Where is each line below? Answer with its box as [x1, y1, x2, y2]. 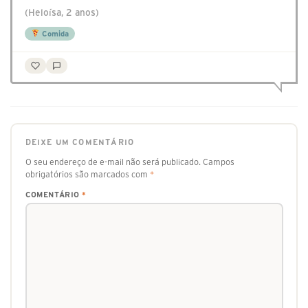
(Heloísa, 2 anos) [25, 8, 99, 19]
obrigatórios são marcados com [25, 169, 150, 179]
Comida [39, 30, 69, 38]
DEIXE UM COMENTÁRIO [25, 137, 135, 146]
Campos [202, 157, 234, 166]
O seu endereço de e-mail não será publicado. [25, 157, 201, 166]
